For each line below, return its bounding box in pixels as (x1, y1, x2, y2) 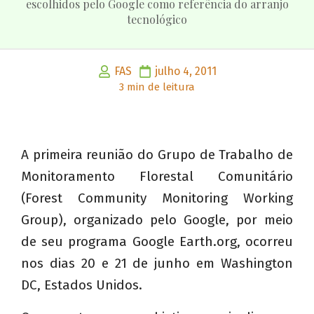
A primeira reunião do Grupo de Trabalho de (21, 146, 293, 163)
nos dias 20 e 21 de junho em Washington (21, 255, 293, 272)
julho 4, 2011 (154, 64, 217, 78)
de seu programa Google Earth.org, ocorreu (21, 233, 293, 250)
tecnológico (127, 12, 187, 27)
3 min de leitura (119, 81, 195, 94)
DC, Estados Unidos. (21, 277, 142, 294)
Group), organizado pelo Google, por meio (21, 212, 293, 228)
